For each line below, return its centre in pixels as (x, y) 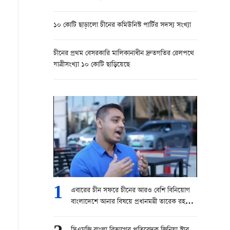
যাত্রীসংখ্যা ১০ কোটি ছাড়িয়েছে (92, 65)
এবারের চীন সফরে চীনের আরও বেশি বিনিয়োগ (130, 191)
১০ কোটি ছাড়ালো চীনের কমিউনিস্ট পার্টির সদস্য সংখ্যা (122, 25)
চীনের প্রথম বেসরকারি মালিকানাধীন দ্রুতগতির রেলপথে (124, 54)
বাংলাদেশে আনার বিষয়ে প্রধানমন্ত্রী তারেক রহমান (133, 202)
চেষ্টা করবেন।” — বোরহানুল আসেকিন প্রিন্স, (126, 213)
